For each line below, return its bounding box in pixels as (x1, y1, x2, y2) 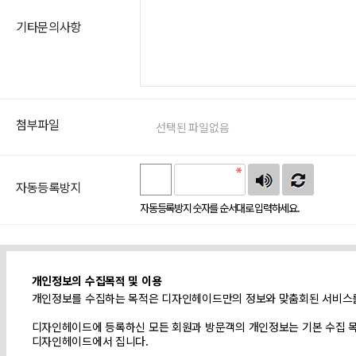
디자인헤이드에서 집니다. (31, 333, 149, 349)
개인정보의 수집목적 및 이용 (31, 273, 162, 288)
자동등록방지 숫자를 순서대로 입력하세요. (140, 200, 300, 215)
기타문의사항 (16, 17, 82, 35)
